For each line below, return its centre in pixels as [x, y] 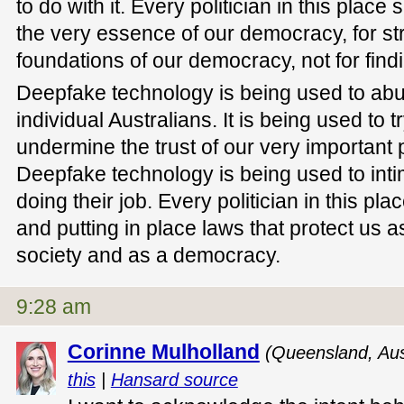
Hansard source [174, 380]
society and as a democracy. [148, 256]
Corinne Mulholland [163, 352]
